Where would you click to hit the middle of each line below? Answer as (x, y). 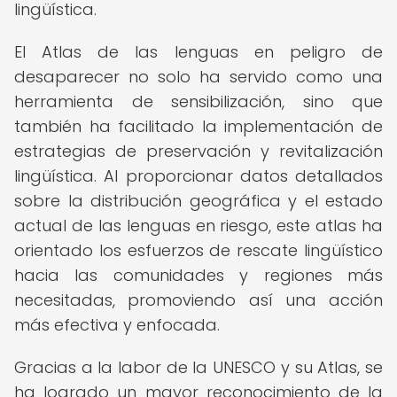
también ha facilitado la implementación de (198, 126)
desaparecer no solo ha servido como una (198, 77)
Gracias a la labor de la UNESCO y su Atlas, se (198, 367)
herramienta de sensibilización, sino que (198, 101)
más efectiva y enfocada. (117, 325)
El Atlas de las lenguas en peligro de (198, 52)
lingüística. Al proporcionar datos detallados (198, 176)
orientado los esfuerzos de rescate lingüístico (198, 250)
